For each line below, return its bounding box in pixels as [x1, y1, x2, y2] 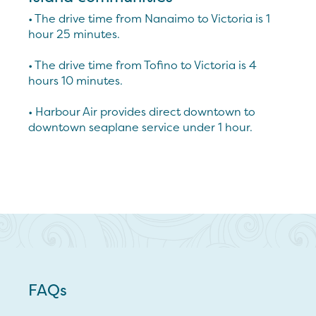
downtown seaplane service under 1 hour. [28, 119, 253, 135]
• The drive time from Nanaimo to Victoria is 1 [28, 11, 270, 26]
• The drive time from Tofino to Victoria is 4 [28, 57, 257, 73]
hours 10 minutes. [28, 73, 123, 88]
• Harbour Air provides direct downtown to [28, 104, 255, 119]
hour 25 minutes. [28, 26, 120, 42]
